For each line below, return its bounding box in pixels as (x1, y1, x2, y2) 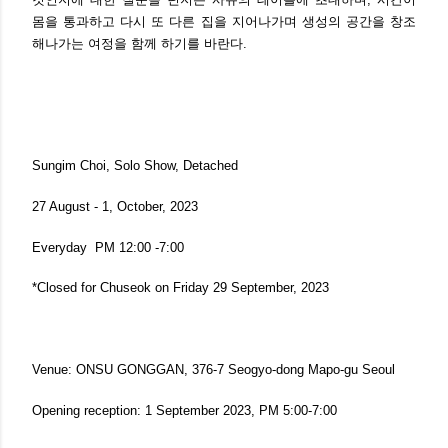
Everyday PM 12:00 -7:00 (32, 239, 184, 255)
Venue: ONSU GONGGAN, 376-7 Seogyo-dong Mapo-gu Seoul (32, 361, 399, 377)
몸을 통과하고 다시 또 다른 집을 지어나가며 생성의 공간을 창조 (32, 14, 416, 30)
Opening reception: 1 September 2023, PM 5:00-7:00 (32, 402, 337, 418)
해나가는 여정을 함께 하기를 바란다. (32, 36, 251, 52)
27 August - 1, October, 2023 (32, 198, 202, 214)
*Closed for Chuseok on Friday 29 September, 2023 (32, 280, 329, 296)
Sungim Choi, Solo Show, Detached (32, 158, 238, 174)
